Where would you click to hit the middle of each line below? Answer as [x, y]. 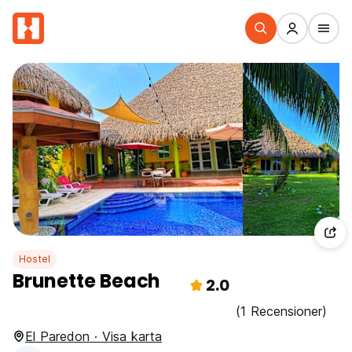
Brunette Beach [87, 281]
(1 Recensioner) [281, 311]
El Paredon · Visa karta [93, 336]
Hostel [35, 259]
